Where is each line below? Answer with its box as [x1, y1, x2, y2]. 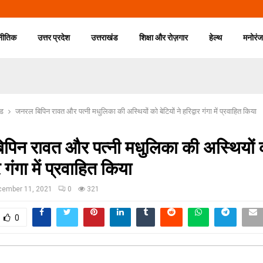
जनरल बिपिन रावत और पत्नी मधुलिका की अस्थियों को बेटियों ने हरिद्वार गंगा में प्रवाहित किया [15, 107, 257, 116]
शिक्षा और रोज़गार [139, 33, 188, 42]
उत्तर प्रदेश [38, 33, 70, 42]
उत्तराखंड [91, 33, 119, 42]
